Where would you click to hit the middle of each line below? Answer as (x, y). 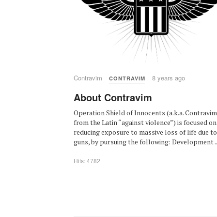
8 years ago (169, 77)
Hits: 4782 (87, 160)
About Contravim (113, 97)
